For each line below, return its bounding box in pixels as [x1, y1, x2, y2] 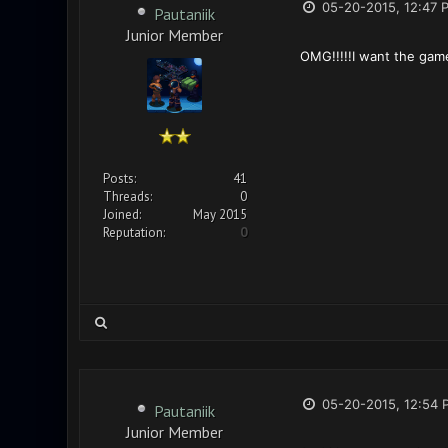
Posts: [102, 170, 136, 187]
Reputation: [102, 224, 165, 241]
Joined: [102, 206, 141, 223]
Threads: [102, 188, 152, 205]
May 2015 [192, 206, 247, 223]
